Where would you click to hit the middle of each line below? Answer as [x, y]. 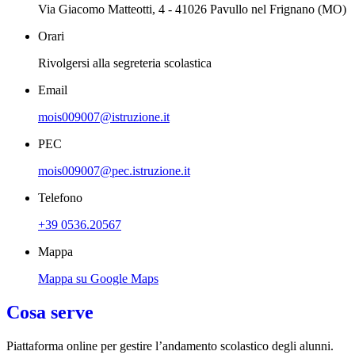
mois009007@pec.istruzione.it [114, 171]
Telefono [60, 198]
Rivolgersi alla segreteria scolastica [125, 63]
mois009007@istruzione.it [104, 117]
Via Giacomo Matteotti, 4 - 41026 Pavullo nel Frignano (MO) [192, 10]
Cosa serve [50, 313]
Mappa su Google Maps [98, 279]
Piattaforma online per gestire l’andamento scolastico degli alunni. [170, 346]
